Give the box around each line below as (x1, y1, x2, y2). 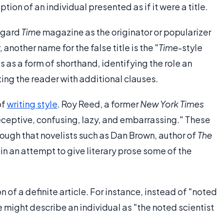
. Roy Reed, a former (57, 98, 140, 110)
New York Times (140, 98, 204, 110)
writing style (7, 98, 57, 110)
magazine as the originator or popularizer (41, 26, 211, 38)
